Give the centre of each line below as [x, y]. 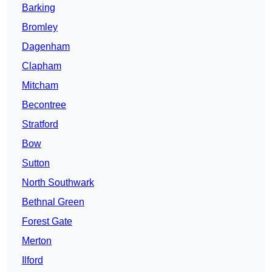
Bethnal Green [53, 202]
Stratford [40, 124]
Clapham [42, 66]
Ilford [32, 260]
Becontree [44, 105]
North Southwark [58, 183]
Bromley [40, 27]
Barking [39, 8]
